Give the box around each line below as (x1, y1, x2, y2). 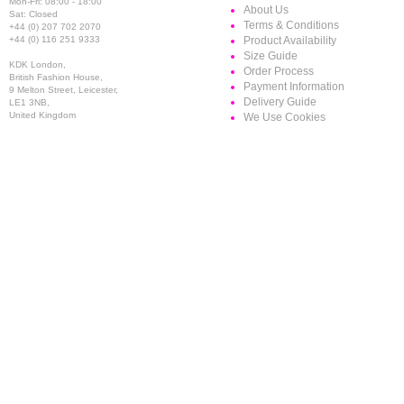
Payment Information (243, 80, 344, 93)
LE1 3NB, (9, 97, 50, 107)
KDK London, (9, 60, 66, 69)
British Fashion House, (9, 72, 103, 82)
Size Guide (243, 50, 298, 62)
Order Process (243, 65, 314, 78)
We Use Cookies (243, 111, 326, 124)
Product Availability (243, 34, 336, 47)
